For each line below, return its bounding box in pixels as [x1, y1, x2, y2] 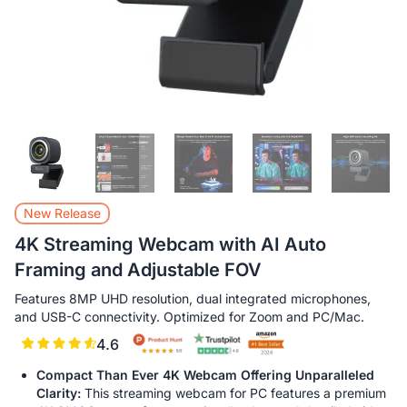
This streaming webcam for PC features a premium [84, 384, 386, 401]
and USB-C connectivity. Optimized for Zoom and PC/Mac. [15, 308, 364, 324]
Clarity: [36, 384, 81, 401]
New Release [24, 204, 101, 221]
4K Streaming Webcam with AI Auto [15, 233, 326, 255]
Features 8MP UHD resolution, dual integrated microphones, [15, 290, 371, 306]
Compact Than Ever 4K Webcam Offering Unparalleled [36, 366, 374, 382]
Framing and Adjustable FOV [15, 258, 262, 281]
